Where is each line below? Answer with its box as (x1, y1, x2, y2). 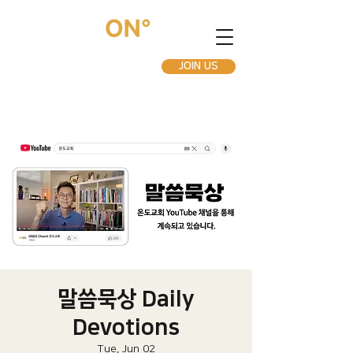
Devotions (72, 315, 180, 340)
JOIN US (179, 60, 218, 72)
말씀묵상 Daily (58, 287, 195, 311)
